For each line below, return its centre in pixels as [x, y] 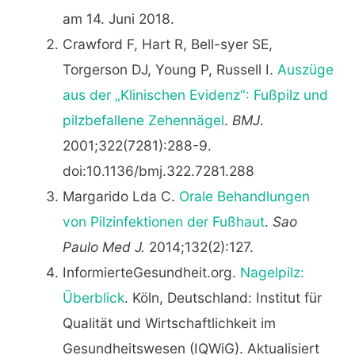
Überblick [93, 297]
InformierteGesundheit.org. [151, 272]
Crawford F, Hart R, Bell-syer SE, [167, 44]
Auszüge [305, 69]
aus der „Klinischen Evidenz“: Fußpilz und [195, 94]
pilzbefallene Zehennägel [143, 120]
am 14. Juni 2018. [118, 18]
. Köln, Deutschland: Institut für [223, 297]
